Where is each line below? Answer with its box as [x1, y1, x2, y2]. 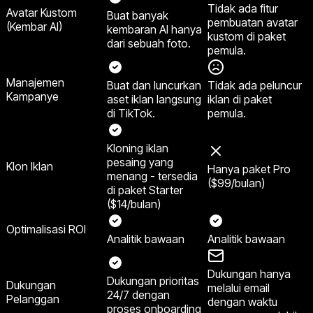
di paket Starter [107, 182, 183, 197]
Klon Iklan [6, 159, 53, 173]
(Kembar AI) [6, 19, 62, 34]
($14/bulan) [107, 196, 161, 211]
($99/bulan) [208, 175, 265, 190]
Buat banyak [107, 8, 168, 22]
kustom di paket [208, 29, 286, 43]
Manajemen [6, 75, 64, 89]
